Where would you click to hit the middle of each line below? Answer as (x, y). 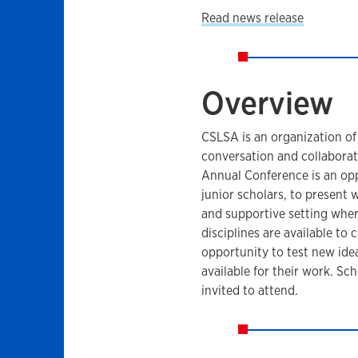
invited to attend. (253, 291)
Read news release (252, 18)
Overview (267, 103)
